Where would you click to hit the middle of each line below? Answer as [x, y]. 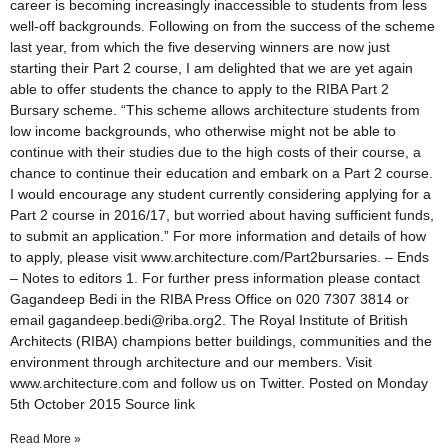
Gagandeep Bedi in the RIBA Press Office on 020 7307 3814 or [209, 299]
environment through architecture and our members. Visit [191, 362]
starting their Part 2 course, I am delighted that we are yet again [211, 68]
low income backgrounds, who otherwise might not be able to [203, 131]
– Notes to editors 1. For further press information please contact [215, 278]
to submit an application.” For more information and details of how [218, 236]
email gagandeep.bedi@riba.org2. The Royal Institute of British [209, 320]
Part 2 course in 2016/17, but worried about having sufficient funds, [222, 215]
